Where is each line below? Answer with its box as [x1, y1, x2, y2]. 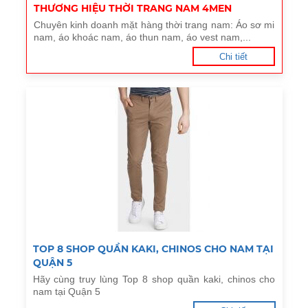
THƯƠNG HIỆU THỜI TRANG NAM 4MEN [33, 2, 232, 14]
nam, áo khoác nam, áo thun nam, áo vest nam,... [33, 32, 251, 43]
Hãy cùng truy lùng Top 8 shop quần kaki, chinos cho [32, 274, 276, 285]
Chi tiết [219, 52, 247, 62]
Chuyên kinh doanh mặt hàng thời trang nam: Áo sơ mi [33, 19, 275, 30]
